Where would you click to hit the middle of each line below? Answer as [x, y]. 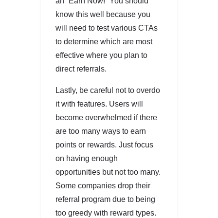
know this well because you [103, 14]
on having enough [87, 158]
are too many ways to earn [101, 131]
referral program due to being [105, 199]
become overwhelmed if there [106, 117]
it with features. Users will [99, 104]
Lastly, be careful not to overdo [108, 90]
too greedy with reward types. [106, 213]
